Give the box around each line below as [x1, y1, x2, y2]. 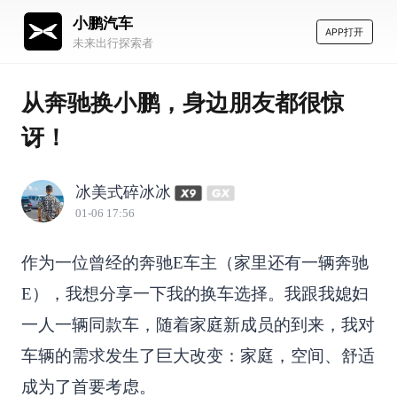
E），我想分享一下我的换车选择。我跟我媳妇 [20, 284, 369, 304]
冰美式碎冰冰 [74, 183, 171, 202]
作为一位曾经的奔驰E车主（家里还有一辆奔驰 [20, 253, 369, 273]
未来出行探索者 [72, 35, 153, 51]
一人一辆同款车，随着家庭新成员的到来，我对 [20, 315, 375, 335]
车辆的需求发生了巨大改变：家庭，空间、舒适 [20, 346, 375, 366]
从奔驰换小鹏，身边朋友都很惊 [20, 88, 344, 116]
